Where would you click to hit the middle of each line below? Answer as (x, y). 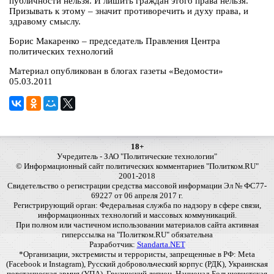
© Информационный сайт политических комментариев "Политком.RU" (137, 166)
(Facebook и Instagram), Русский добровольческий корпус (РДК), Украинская (137, 264)
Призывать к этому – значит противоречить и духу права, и (129, 11)
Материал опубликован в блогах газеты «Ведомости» (116, 71)
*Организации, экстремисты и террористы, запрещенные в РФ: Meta (137, 254)
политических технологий (61, 52)
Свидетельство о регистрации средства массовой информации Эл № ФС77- (137, 186)
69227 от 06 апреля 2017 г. (137, 196)
